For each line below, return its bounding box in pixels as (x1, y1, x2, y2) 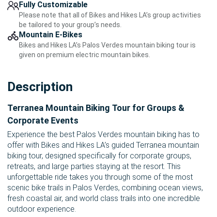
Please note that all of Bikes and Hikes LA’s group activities (19, 11, 201, 19)
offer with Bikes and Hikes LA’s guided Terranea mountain (7, 140, 199, 150)
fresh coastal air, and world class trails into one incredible (7, 194, 200, 203)
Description (7, 79, 73, 94)
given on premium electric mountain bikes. (19, 51, 150, 59)
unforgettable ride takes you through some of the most (7, 172, 193, 182)
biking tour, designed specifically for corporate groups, (7, 151, 191, 161)
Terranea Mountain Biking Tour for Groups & (7, 103, 185, 113)
